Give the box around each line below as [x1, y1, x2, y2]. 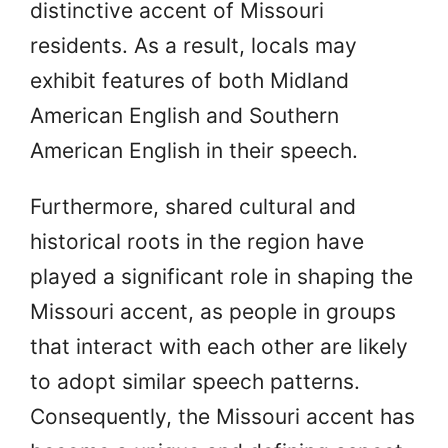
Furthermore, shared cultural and [30, 193, 356, 219]
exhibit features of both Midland [30, 67, 349, 93]
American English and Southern [30, 102, 339, 128]
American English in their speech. [30, 137, 358, 163]
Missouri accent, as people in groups [30, 298, 396, 324]
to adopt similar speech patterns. [30, 368, 360, 394]
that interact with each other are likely [30, 333, 408, 359]
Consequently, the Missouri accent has [30, 403, 415, 429]
